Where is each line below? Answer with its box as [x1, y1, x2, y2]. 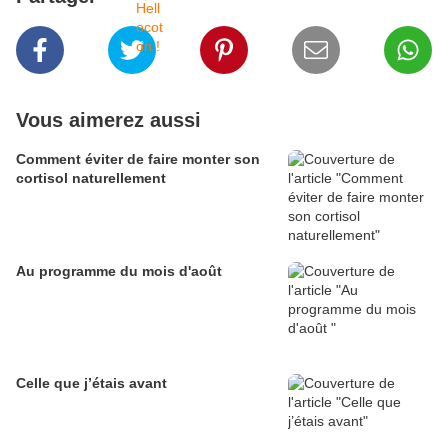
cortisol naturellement [16, 170, 166, 187]
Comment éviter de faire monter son [16, 151, 260, 168]
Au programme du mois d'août [16, 263, 222, 280]
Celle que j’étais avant [16, 375, 167, 392]
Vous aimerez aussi [16, 109, 201, 132]
